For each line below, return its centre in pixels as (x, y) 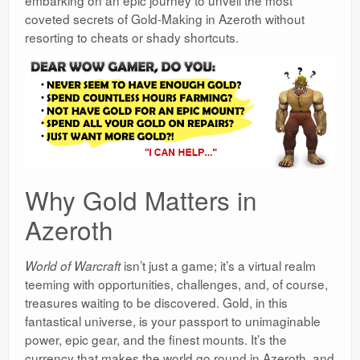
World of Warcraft (73, 266)
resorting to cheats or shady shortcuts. (132, 37)
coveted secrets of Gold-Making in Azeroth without (165, 18)
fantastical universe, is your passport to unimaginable (173, 321)
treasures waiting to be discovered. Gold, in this (156, 303)
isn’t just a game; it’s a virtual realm (218, 266)
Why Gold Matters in (141, 200)
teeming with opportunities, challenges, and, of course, (176, 284)
